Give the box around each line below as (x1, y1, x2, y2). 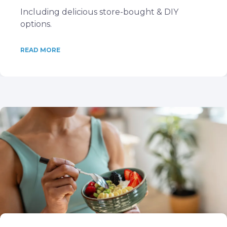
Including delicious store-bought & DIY (20, 7, 178, 17)
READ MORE (20, 46, 60, 54)
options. (20, 19, 52, 29)
